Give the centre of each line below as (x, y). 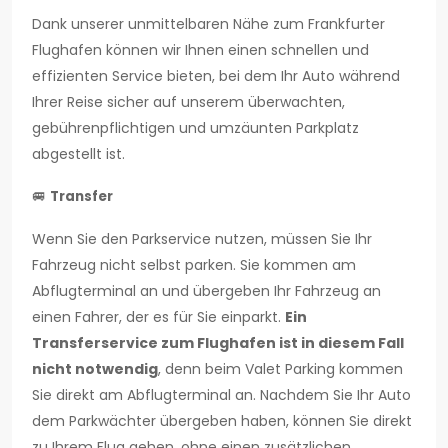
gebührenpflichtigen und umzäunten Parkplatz (195, 128)
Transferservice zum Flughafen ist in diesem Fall (218, 343)
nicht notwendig (95, 369)
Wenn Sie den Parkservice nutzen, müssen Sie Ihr (202, 239)
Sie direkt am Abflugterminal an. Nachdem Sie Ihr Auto (221, 395)
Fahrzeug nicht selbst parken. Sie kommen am (194, 265)
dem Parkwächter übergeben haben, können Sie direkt (222, 421)
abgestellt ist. (78, 154)
